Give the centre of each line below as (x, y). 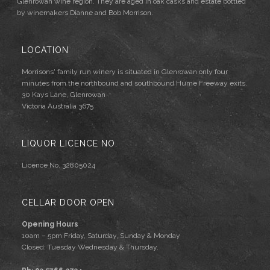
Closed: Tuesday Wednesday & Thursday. (90, 247)
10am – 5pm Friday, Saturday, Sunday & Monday (101, 236)
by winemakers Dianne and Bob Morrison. (85, 13)
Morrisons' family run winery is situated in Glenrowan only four (124, 72)
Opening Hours (50, 224)
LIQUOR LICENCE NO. (69, 144)
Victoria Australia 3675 (57, 106)
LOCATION (45, 50)
